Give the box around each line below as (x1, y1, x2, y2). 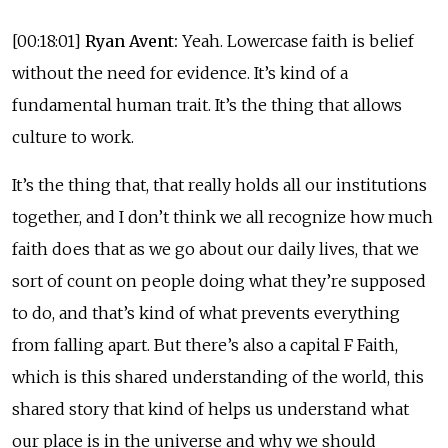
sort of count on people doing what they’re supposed (12, 270, 426, 291)
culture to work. (12, 126, 134, 147)
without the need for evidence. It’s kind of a (12, 62, 348, 83)
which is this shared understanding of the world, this (12, 366, 424, 387)
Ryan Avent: (85, 30, 178, 51)
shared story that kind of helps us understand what (12, 398, 409, 419)
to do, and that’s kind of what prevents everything (12, 302, 400, 323)
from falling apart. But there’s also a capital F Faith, (12, 334, 398, 355)
